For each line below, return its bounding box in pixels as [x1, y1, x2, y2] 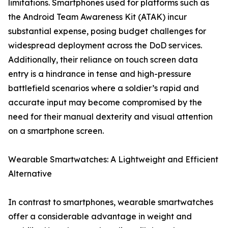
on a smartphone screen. [8, 126, 104, 136]
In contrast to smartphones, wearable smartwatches [8, 197, 213, 208]
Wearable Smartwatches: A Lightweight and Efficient [8, 154, 218, 165]
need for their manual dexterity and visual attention [8, 111, 213, 122]
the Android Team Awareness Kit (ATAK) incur [8, 12, 187, 22]
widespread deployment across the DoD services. [8, 40, 202, 51]
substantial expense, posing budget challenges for [8, 26, 206, 37]
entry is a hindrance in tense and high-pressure [8, 69, 191, 79]
